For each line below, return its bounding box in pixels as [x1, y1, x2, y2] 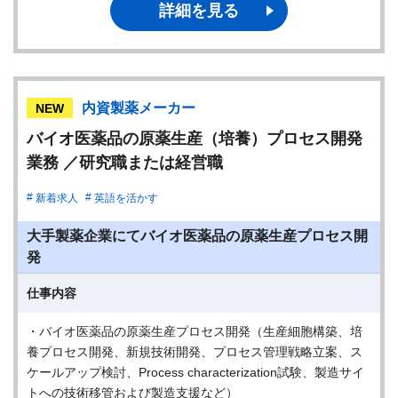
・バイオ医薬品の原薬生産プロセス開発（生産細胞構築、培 [27, 324, 362, 338]
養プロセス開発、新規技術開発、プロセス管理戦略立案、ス [27, 345, 362, 359]
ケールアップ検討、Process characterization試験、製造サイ [27, 365, 364, 379]
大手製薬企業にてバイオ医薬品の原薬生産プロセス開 [27, 228, 368, 243]
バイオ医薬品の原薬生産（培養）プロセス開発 [27, 130, 362, 147]
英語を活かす [94, 192, 158, 204]
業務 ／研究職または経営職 [27, 154, 223, 171]
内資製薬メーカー [82, 100, 195, 115]
